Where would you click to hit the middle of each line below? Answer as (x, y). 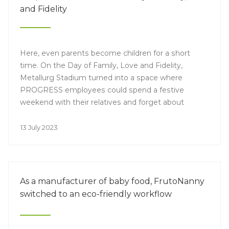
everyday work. (47, 114)
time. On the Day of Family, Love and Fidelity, (101, 65)
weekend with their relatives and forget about (102, 102)
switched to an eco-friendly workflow (96, 194)
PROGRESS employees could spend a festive (102, 90)
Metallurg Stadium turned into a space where (101, 78)
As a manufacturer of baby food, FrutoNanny (112, 181)
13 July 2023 (39, 127)
